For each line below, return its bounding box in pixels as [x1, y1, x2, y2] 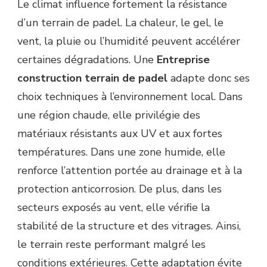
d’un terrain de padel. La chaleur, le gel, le [17, 15, 223, 30]
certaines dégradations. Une [17, 52, 157, 67]
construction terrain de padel [17, 70, 167, 85]
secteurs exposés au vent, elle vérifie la [17, 200, 210, 215]
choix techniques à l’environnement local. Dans [17, 89, 243, 104]
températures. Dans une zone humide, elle [17, 144, 225, 159]
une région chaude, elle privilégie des [17, 107, 200, 122]
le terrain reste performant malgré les [17, 237, 206, 252]
